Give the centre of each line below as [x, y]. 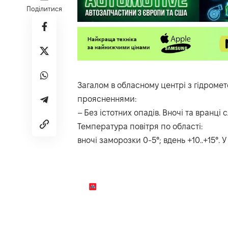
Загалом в [97, 85]
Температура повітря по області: [140, 127]
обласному [138, 85]
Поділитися [44, 9]
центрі [173, 85]
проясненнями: [107, 99]
